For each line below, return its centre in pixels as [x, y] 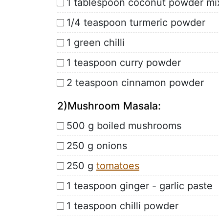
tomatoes [118, 165]
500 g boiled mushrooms [124, 125]
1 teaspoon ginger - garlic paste [140, 186]
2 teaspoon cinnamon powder [135, 82]
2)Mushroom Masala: [109, 106]
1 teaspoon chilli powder [122, 206]
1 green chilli [96, 42]
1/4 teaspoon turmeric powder [136, 22]
